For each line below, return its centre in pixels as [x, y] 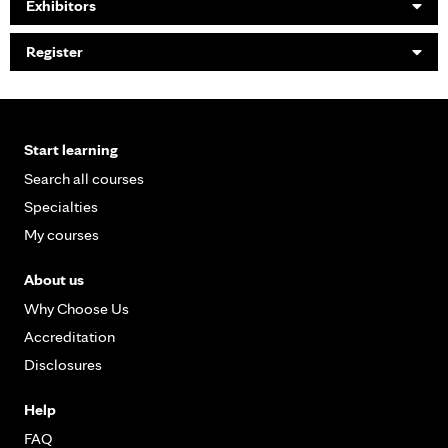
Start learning [71, 149]
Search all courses [84, 178]
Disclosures [63, 364]
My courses [61, 234]
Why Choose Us [76, 308]
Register [54, 51]
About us [54, 279]
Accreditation [69, 336]
